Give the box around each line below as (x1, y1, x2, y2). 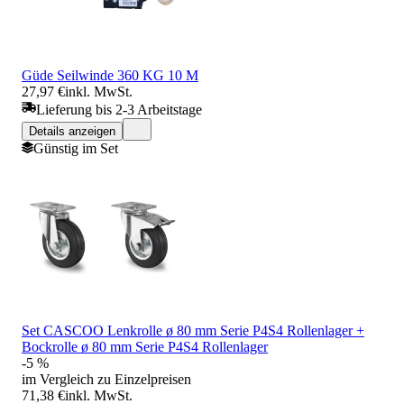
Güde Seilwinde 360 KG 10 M (22, 67, 198, 83)
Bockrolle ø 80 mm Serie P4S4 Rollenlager (22, 338, 268, 354)
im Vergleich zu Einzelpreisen (22, 371, 191, 387)
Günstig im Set (33, 140, 118, 156)
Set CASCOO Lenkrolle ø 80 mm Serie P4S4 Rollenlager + (22, 322, 364, 338)
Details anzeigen (29, 124, 115, 138)
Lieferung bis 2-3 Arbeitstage (36, 101, 202, 117)
